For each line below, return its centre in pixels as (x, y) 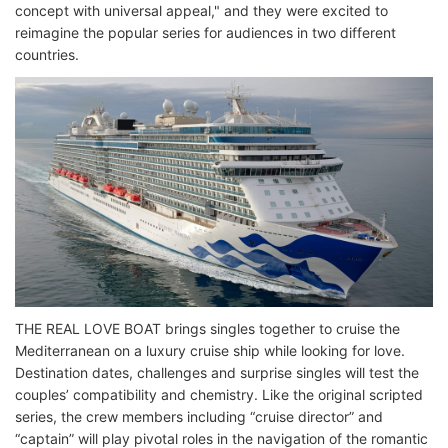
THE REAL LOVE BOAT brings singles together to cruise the (207, 328)
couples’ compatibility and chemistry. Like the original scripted (219, 394)
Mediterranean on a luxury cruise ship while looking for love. (210, 350)
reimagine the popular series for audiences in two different (205, 32)
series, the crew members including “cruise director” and (199, 416)
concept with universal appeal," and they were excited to (201, 10)
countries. (49, 54)
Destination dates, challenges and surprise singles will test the (217, 372)
